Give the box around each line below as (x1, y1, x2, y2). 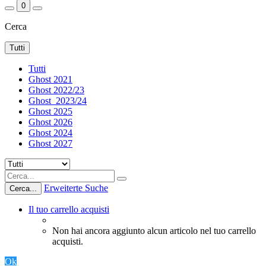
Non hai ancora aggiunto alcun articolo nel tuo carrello (52, 226, 256, 236)
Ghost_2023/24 (28, 96, 87, 106)
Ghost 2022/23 (28, 85, 84, 95)
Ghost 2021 (28, 74, 72, 84)
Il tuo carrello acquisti (28, 204, 109, 214)
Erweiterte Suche (44, 183, 108, 193)
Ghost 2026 (28, 117, 72, 127)
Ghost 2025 (28, 106, 72, 116)
